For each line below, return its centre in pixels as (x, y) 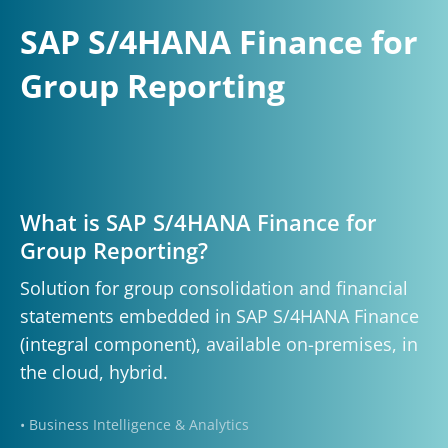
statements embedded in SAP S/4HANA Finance (219, 316)
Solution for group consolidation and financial (214, 288)
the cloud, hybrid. (94, 372)
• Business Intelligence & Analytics (134, 425)
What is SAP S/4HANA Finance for (198, 222)
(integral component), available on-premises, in (219, 344)
